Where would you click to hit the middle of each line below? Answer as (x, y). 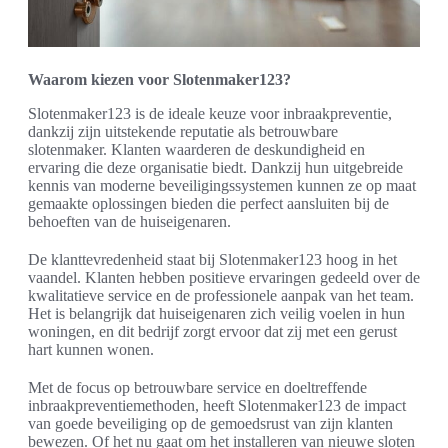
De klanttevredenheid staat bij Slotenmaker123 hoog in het (212, 259)
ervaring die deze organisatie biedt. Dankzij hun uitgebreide (215, 167)
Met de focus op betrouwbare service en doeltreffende (197, 387)
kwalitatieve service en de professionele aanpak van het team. (221, 295)
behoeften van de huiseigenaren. (129, 221)
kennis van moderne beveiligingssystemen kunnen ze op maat (222, 185)
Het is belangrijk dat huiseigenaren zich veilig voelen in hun (216, 313)
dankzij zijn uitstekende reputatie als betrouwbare (183, 131)
